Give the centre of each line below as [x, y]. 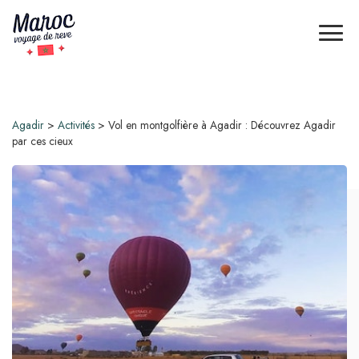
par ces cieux [42, 141]
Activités [76, 125]
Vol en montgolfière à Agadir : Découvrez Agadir [222, 125]
